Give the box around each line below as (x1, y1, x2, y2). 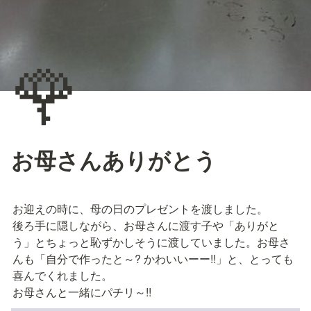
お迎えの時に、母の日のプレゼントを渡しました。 (12, 200, 268, 217)
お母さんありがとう (11, 143, 217, 176)
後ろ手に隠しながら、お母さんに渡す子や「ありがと (12, 217, 279, 233)
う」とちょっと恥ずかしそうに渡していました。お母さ (12, 233, 290, 250)
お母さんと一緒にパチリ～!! (12, 283, 151, 300)
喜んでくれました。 (12, 267, 112, 283)
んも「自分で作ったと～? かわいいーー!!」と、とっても (12, 250, 294, 267)
